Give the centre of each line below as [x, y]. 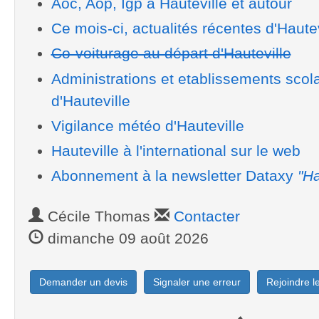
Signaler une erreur [197, 282]
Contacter [207, 216]
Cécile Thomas [99, 216]
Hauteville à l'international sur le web [176, 151]
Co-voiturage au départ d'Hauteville [171, 53]
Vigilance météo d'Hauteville [147, 125]
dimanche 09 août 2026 [126, 239]
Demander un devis [83, 282]
